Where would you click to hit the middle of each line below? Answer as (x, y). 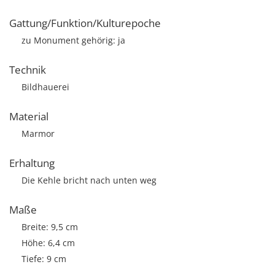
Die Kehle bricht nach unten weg (89, 180)
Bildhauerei (45, 87)
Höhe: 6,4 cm (48, 243)
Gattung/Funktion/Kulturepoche (85, 23)
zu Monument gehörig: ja (73, 40)
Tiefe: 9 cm (44, 259)
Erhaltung (32, 163)
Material (29, 116)
